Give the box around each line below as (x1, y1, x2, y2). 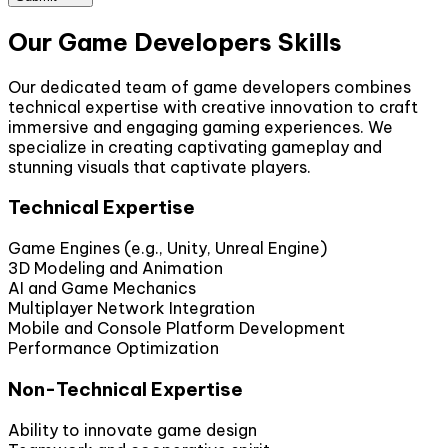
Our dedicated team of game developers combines (8, 76, 411, 97)
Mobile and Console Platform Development (8, 318, 345, 339)
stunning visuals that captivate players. (8, 156, 311, 177)
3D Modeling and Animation (8, 258, 223, 279)
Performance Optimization (8, 338, 219, 359)
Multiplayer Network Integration (8, 298, 255, 319)
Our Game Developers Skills (8, 26, 342, 57)
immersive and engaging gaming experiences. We (8, 116, 393, 137)
